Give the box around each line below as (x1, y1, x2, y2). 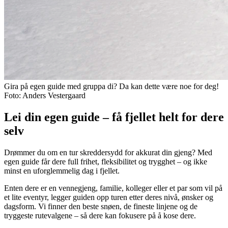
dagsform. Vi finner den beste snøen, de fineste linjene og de (4, 202, 197, 211)
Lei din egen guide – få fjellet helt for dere (4, 110, 224, 124)
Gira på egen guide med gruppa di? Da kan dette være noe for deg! (4, 81, 219, 91)
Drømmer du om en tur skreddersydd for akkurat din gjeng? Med (4, 148, 212, 157)
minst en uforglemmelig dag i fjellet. (4, 166, 120, 175)
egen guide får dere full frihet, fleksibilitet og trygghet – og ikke (4, 157, 207, 166)
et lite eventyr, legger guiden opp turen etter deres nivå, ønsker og (4, 192, 213, 202)
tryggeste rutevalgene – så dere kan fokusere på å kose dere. (4, 211, 196, 220)
